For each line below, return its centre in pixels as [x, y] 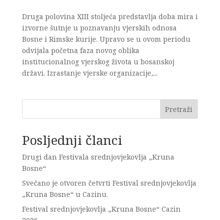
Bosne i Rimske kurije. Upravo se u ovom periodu [106, 39]
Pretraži [179, 109]
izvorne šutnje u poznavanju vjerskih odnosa [99, 28]
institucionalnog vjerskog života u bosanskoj [98, 62]
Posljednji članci [72, 140]
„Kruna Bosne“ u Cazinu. [65, 194]
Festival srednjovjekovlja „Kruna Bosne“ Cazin [101, 209]
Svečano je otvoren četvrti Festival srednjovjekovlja [109, 183]
